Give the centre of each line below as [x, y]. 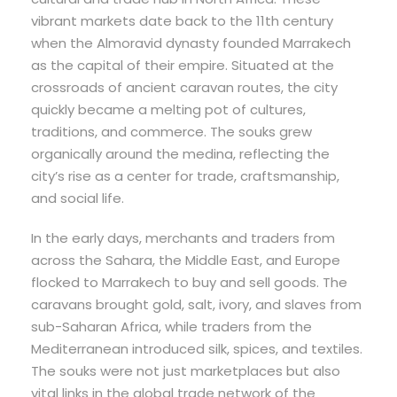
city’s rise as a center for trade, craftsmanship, [185, 176]
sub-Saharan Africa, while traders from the [171, 327]
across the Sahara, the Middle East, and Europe [186, 261]
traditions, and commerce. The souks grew [171, 132]
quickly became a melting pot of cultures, [168, 110]
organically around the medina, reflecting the [180, 154]
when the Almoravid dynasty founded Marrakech [191, 43]
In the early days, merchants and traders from [183, 238]
